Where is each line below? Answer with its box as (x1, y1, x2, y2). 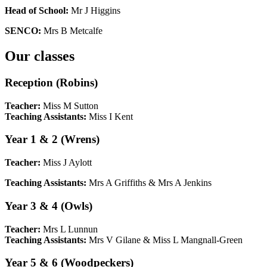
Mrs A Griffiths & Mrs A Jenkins (86, 178, 212, 188)
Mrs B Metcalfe (44, 26, 103, 36)
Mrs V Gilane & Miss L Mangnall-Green (86, 234, 243, 245)
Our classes (5, 48, 74, 64)
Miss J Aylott (41, 157, 92, 168)
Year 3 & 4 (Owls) (5, 199, 92, 212)
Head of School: (5, 5, 69, 16)
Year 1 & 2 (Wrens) (5, 133, 100, 146)
